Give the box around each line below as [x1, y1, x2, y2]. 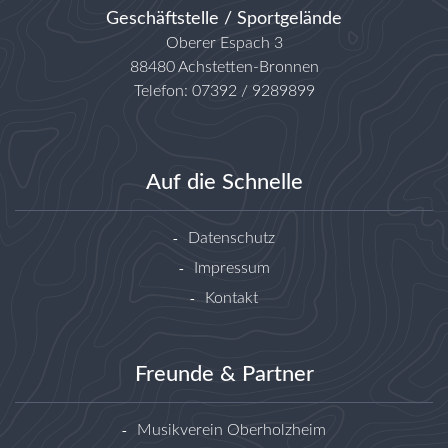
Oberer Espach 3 [165, 35, 283, 52]
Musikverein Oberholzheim [137, 422, 326, 439]
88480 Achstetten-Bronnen [129, 59, 319, 76]
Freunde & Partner [134, 363, 314, 386]
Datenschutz [188, 230, 275, 247]
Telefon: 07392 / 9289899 [133, 83, 315, 100]
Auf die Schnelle [145, 171, 303, 194]
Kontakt [205, 290, 258, 307]
